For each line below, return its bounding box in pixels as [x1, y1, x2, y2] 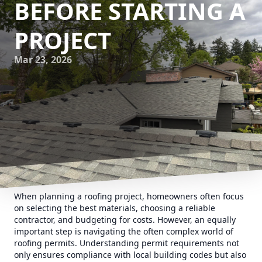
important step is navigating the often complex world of [14, 226, 233, 237]
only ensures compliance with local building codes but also [14, 249, 246, 260]
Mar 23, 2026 [14, 53, 72, 66]
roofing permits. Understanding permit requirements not [14, 237, 239, 249]
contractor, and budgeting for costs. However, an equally [14, 214, 236, 225]
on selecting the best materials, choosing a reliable [14, 202, 215, 213]
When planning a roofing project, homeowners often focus [14, 191, 244, 202]
